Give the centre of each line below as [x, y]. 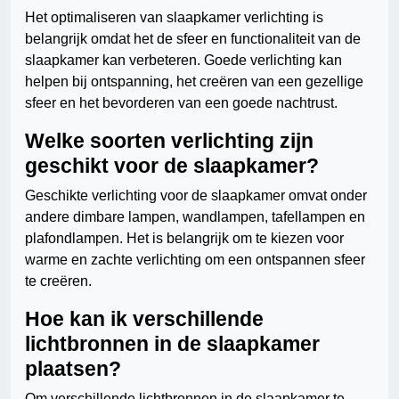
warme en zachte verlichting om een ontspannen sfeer [195, 260]
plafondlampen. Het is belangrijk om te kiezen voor [184, 239]
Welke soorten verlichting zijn [169, 141]
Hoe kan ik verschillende [144, 319]
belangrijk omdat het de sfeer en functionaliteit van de [193, 39]
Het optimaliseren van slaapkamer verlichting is [174, 18]
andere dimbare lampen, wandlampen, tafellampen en [195, 217]
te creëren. [58, 281]
